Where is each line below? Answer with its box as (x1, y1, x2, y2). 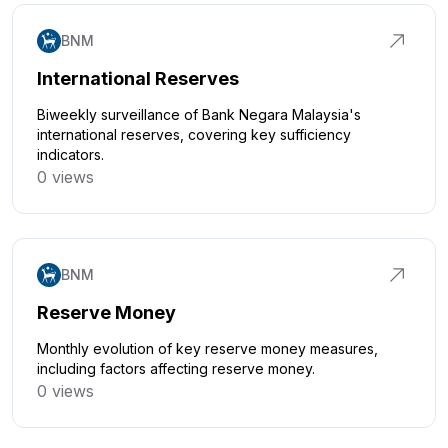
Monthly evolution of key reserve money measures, (37, 340, 378, 357)
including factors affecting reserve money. (37, 360, 315, 377)
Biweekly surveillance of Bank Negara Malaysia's (37, 106, 361, 123)
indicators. (37, 146, 104, 163)
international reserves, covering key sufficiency (37, 126, 351, 143)
